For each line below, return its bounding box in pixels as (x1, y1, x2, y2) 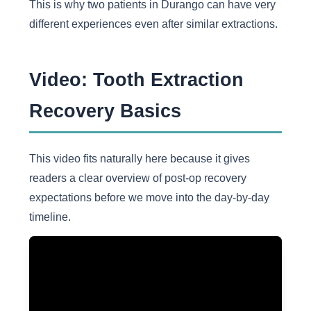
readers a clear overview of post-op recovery (28, 171, 246, 184)
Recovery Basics (28, 99, 181, 121)
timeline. (28, 210, 71, 223)
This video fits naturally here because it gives (28, 151, 250, 165)
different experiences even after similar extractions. (28, 17, 278, 30)
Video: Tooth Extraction (28, 68, 244, 90)
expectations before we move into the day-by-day (28, 190, 269, 203)
